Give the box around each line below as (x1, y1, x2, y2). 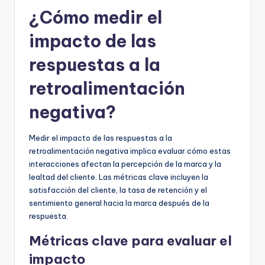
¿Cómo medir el (29, 6, 162, 28)
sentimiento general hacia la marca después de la (29, 198, 209, 208)
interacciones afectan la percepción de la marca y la (29, 159, 221, 169)
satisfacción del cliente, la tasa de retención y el (29, 185, 207, 195)
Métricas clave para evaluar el (29, 232, 232, 249)
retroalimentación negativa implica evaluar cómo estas (29, 146, 231, 156)
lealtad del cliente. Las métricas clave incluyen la (29, 172, 208, 182)
